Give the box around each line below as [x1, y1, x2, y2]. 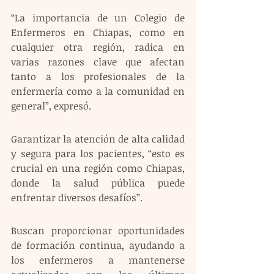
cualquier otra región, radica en [11, 40, 185, 54]
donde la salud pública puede [11, 176, 185, 190]
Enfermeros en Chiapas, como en [11, 26, 185, 39]
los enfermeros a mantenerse [11, 253, 185, 267]
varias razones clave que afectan [11, 55, 185, 68]
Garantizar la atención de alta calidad [11, 132, 185, 146]
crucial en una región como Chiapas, [11, 161, 185, 175]
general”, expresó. [11, 99, 94, 113]
